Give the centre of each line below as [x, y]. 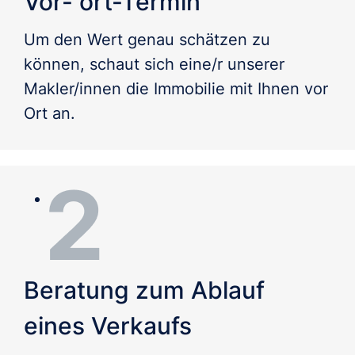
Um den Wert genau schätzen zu [147, 39]
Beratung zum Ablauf [144, 290]
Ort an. [50, 113]
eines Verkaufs [108, 325]
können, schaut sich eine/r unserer [154, 64]
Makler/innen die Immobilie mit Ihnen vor [176, 88]
